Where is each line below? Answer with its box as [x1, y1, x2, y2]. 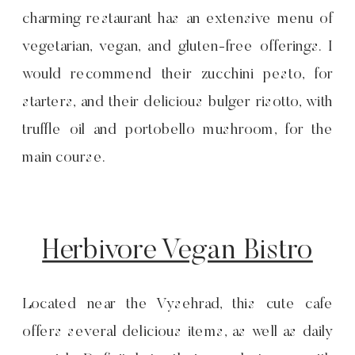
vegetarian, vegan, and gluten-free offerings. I [22, 40, 334, 55]
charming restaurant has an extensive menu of [22, 12, 334, 28]
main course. [22, 151, 109, 166]
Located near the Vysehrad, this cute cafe [22, 297, 334, 313]
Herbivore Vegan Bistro [42, 237, 313, 266]
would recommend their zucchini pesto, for [22, 67, 334, 83]
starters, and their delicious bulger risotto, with [22, 95, 334, 111]
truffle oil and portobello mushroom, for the [22, 123, 334, 139]
